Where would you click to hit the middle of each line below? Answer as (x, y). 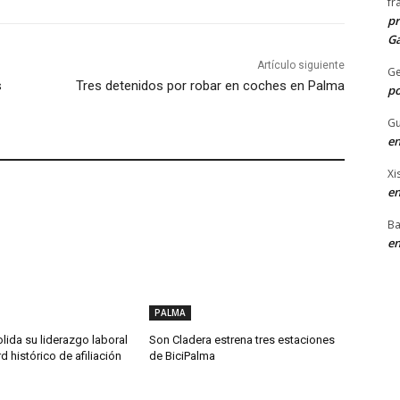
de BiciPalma (183, 356)
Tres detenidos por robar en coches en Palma (210, 86)
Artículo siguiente (300, 66)
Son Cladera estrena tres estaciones (242, 340)
